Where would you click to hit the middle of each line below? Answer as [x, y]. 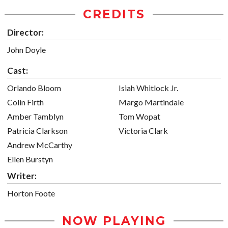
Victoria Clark [143, 131]
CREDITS [114, 14]
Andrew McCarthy [40, 145]
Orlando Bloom [34, 88]
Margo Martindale [151, 102]
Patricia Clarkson [37, 131]
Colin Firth [25, 102]
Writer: [22, 176]
